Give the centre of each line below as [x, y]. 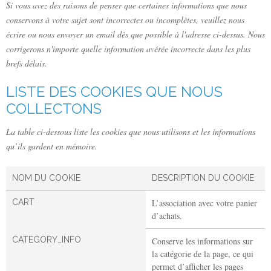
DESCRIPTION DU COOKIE [203, 178]
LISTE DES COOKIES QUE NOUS [114, 91]
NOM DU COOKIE [46, 178]
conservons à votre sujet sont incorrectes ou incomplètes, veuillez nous [125, 19]
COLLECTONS [54, 108]
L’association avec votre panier [204, 203]
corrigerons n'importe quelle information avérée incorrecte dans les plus [128, 48]
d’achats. [167, 215]
